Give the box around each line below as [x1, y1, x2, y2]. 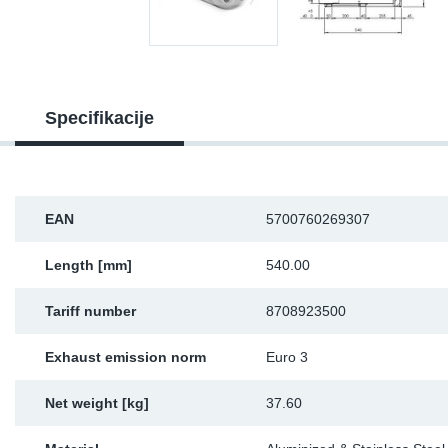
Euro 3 [266, 349, 308, 365]
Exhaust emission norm [45, 349, 206, 365]
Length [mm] [45, 257, 132, 273]
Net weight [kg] [45, 395, 149, 411]
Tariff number [45, 303, 136, 319]
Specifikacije [45, 108, 154, 128]
